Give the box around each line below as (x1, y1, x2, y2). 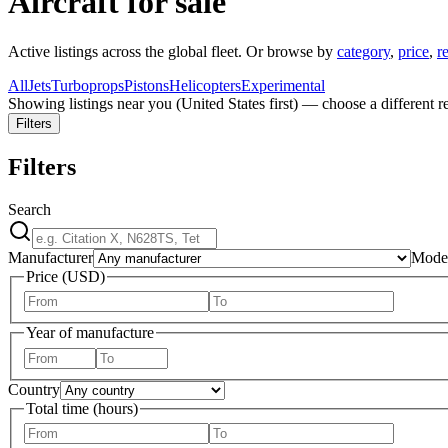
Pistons (124, 76, 169, 94)
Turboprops (51, 76, 124, 94)
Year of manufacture (26, 324, 154, 342)
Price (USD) (26, 267, 105, 285)
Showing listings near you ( (8, 94, 181, 112)
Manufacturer (8, 248, 93, 266)
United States (181, 94, 265, 112)
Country (8, 380, 60, 398)
